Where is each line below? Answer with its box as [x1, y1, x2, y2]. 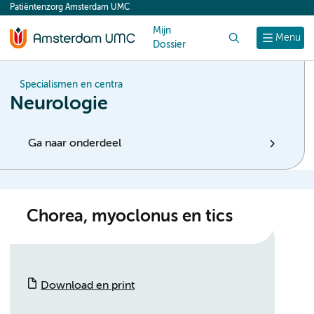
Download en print [41, 280, 135, 292]
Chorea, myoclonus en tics [27, 208, 233, 225]
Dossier [153, 40, 186, 50]
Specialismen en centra [20, 80, 123, 90]
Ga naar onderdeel [28, 138, 121, 149]
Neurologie [10, 95, 108, 114]
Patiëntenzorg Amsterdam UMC [10, 4, 130, 12]
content [17, 6, 56, 17]
